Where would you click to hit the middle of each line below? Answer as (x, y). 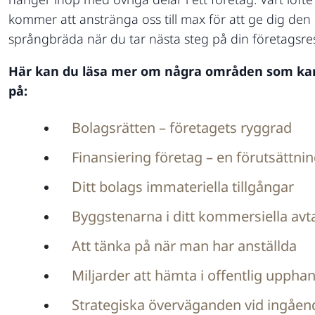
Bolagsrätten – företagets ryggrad (182, 128)
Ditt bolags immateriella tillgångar (183, 187)
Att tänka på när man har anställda (184, 246)
